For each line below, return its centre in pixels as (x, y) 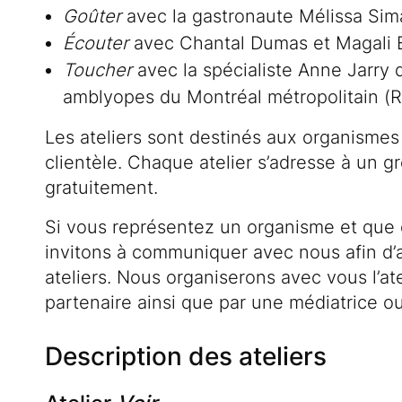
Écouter (96, 44)
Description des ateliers (186, 357)
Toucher (97, 70)
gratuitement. (101, 188)
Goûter (92, 17)
